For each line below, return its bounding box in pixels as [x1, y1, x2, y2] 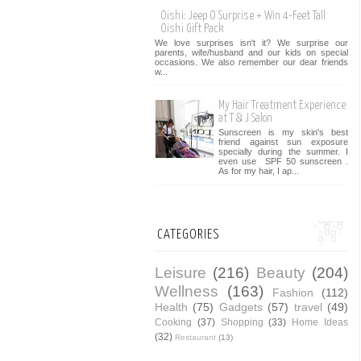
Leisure [155, 263, 206, 281]
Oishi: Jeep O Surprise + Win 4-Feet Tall [160, 10, 326, 23]
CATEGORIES [157, 227, 220, 242]
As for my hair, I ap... [218, 166, 299, 176]
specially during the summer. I [218, 147, 348, 157]
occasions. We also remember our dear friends [155, 57, 348, 68]
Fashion [272, 285, 313, 299]
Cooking [155, 316, 192, 328]
